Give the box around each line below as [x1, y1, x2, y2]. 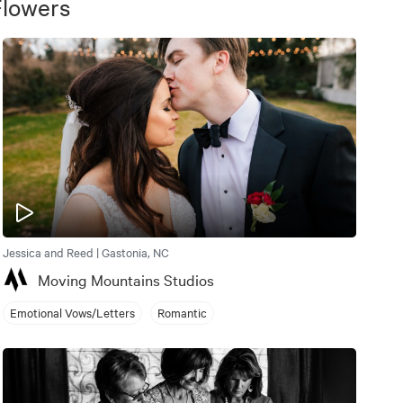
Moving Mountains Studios [37, 268, 214, 290]
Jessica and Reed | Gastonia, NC [2, 243, 169, 260]
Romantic [157, 304, 207, 321]
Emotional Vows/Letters [9, 304, 135, 321]
